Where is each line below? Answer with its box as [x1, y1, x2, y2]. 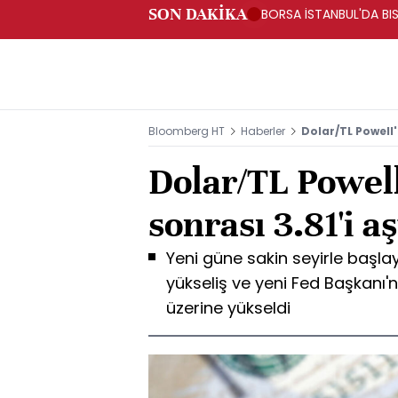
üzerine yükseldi [166, 297, 291, 319]
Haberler [241, 123, 285, 139]
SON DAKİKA [148, 4, 247, 24]
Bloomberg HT [148, 123, 225, 139]
